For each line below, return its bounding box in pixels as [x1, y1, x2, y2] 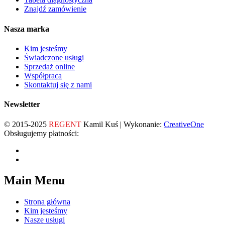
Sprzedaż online [24, 62, 75, 71]
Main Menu [4, 174, 65, 187]
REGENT [49, 120, 81, 129]
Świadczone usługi [24, 53, 84, 62]
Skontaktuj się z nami [24, 80, 92, 89]
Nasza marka [4, 24, 49, 33]
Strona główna [24, 197, 70, 206]
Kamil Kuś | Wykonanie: [81, 120, 164, 129]
